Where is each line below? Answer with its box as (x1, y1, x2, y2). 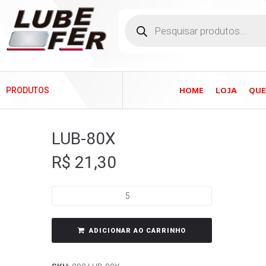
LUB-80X (52, 129, 116, 148)
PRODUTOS (6, 85, 49, 95)
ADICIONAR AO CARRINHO (89, 227, 186, 235)
